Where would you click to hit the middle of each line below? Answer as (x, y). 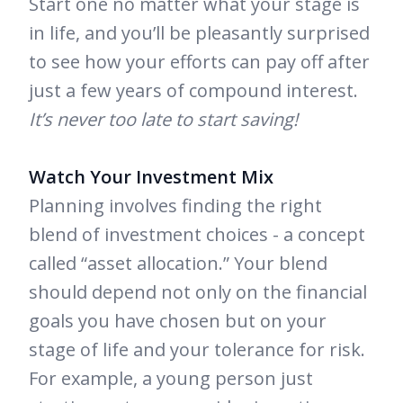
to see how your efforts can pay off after (199, 62)
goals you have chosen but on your (178, 321)
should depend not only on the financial (198, 292)
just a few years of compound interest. (193, 91)
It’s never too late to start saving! (163, 120)
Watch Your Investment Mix (151, 177)
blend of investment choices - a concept (197, 235)
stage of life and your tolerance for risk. (197, 350)
